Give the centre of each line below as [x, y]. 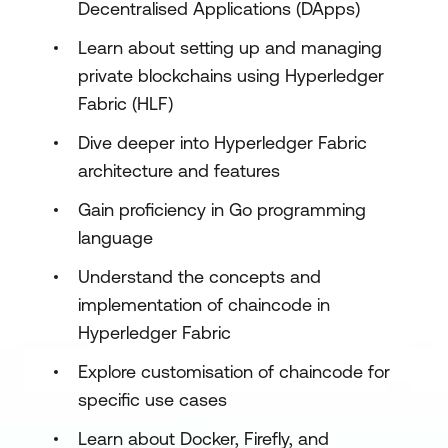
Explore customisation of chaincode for [234, 371]
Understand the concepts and [199, 276]
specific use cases [152, 399]
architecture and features [179, 170]
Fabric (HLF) [125, 103]
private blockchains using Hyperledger [231, 75]
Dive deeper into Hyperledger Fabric [222, 142]
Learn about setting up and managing [230, 47]
